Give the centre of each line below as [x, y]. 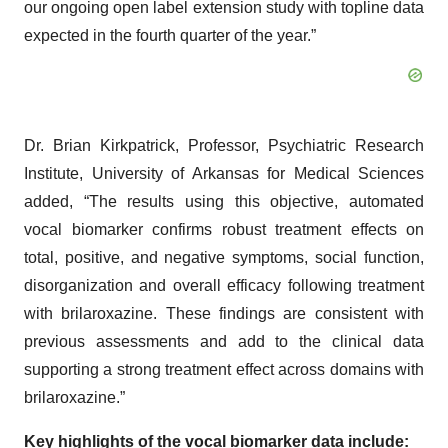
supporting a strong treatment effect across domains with [224, 369]
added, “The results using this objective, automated [224, 201]
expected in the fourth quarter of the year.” [170, 35]
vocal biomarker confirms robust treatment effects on [224, 229]
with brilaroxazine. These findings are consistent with [224, 313]
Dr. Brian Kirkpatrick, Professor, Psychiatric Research [224, 145]
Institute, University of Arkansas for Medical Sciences [224, 173]
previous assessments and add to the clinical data [224, 341]
